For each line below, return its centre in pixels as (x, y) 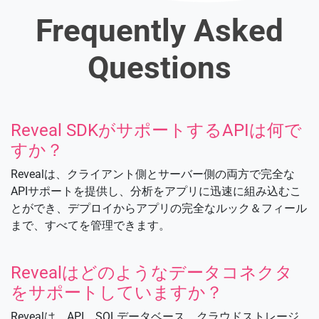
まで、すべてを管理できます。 (90, 225)
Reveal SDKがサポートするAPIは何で (156, 130)
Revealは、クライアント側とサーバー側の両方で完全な (153, 174)
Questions (159, 67)
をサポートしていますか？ (117, 292)
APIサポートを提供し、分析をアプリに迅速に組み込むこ (156, 191)
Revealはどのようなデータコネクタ (152, 272)
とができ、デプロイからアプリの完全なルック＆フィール (159, 208)
